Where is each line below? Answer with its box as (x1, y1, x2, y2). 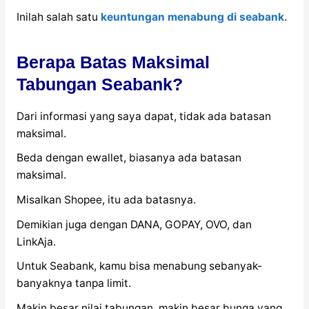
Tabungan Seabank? (16, 74, 183, 94)
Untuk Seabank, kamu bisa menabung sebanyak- (16, 259, 262, 273)
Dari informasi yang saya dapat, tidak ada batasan (16, 109, 271, 123)
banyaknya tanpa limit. (16, 277, 131, 290)
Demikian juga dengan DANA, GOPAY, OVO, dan (16, 217, 252, 231)
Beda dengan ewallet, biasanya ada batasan (16, 151, 241, 165)
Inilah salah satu (16, 10, 101, 23)
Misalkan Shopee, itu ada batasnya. (16, 192, 196, 206)
